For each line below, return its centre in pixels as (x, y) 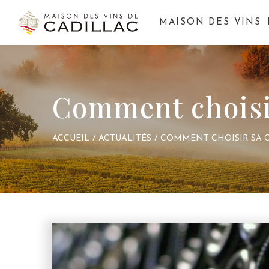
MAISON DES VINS (210, 23)
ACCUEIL (71, 138)
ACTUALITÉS (125, 138)
